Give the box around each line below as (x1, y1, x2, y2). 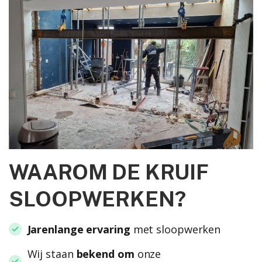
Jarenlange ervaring (27, 222, 130, 236)
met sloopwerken (130, 222, 221, 236)
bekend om (76, 247, 135, 261)
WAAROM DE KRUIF (9, 160, 209, 184)
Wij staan (27, 247, 77, 261)
